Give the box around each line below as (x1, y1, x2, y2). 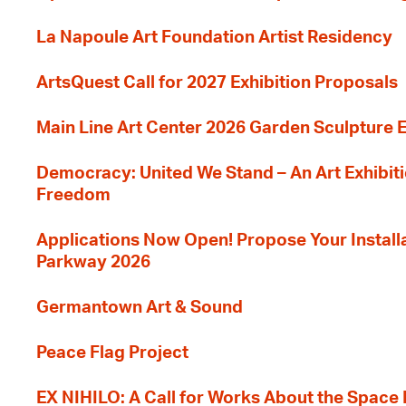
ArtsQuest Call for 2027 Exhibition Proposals (36, 74, 398, 92)
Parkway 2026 (36, 254, 150, 271)
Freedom (36, 187, 111, 204)
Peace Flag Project (36, 344, 188, 362)
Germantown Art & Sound (36, 299, 243, 316)
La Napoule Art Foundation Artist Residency (36, 29, 392, 46)
